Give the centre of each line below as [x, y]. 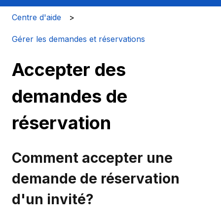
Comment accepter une [92, 158]
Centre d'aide [37, 17]
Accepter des [69, 70]
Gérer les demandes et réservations [78, 39]
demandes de [70, 96]
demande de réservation [96, 178]
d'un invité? [53, 199]
